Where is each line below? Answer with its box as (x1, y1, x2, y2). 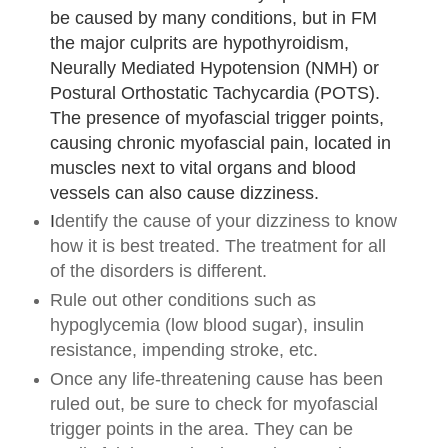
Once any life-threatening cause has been (49, 369, 383, 390)
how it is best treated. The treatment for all (49, 236, 386, 257)
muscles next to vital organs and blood (49, 157, 356, 178)
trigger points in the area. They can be (49, 419, 353, 440)
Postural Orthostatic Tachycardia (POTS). (49, 82, 380, 103)
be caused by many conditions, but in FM (49, 7, 377, 28)
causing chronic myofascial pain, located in (49, 132, 391, 153)
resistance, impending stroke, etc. (49, 340, 318, 361)
